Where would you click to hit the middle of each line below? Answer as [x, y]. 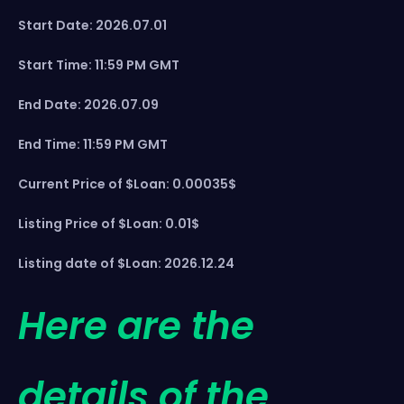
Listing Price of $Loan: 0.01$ [109, 224]
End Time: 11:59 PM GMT [93, 145]
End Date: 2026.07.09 [88, 105]
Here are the [136, 326]
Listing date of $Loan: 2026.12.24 [126, 264]
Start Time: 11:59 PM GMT [99, 65]
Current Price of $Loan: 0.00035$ [127, 184]
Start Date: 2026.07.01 [92, 26]
